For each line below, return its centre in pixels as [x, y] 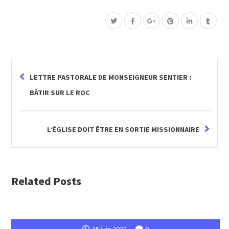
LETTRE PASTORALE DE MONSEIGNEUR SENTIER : [111, 77]
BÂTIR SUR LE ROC [60, 93]
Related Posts [47, 181]
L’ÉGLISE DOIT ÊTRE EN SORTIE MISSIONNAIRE [123, 130]
